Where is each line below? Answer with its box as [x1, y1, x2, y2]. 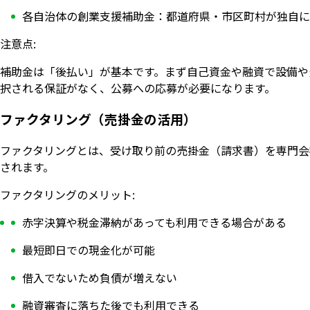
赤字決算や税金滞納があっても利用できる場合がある [22, 213, 286, 230]
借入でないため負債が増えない [22, 268, 177, 286]
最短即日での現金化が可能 [22, 241, 155, 258]
